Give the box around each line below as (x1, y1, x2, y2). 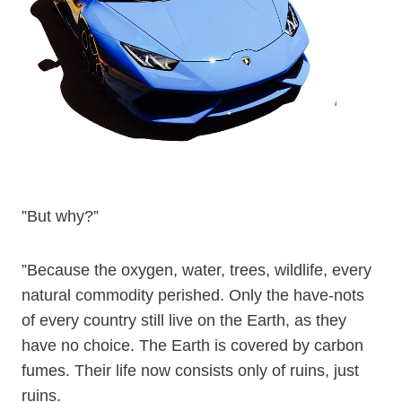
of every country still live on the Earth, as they (22, 311, 346, 329)
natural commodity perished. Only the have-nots (22, 286, 364, 304)
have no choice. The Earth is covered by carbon (22, 336, 363, 354)
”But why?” (22, 207, 99, 225)
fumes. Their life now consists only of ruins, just (22, 362, 359, 380)
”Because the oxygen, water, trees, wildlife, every (22, 261, 371, 279)
